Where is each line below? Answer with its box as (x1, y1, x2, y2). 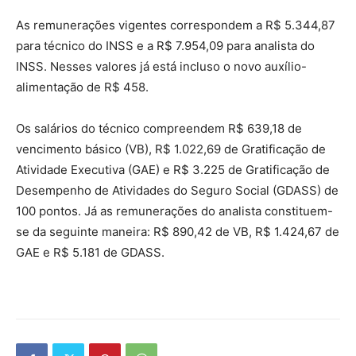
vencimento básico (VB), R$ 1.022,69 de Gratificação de (16, 141, 326, 157)
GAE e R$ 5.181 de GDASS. (16, 245, 164, 261)
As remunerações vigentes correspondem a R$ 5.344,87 (16, 17, 335, 33)
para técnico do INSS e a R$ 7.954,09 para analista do (16, 38, 315, 54)
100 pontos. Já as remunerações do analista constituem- (16, 203, 333, 219)
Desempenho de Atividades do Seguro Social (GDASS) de (16, 183, 339, 199)
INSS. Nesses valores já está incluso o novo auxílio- (16, 59, 307, 75)
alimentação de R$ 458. (16, 79, 149, 95)
